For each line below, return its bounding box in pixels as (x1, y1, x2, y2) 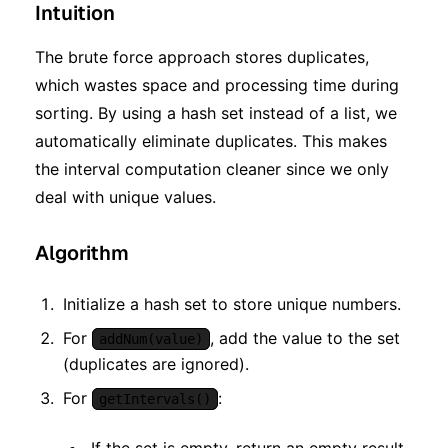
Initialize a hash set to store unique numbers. (63, 293, 401, 314)
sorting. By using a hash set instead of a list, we (35, 102, 397, 123)
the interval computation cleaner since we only (35, 158, 389, 179)
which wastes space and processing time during (35, 74, 399, 95)
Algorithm (35, 239, 129, 266)
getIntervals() (99, 390, 211, 407)
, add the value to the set (210, 327, 400, 348)
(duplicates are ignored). (63, 353, 249, 374)
